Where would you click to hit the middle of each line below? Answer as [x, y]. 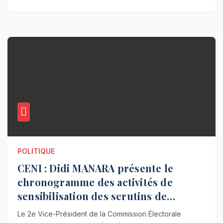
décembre [42, 210]
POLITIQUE [36, 151]
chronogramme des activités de [95, 182]
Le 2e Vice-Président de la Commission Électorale [99, 214]
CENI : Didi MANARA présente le [95, 168]
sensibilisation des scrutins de [92, 196]
